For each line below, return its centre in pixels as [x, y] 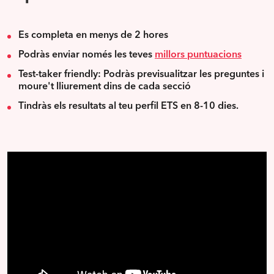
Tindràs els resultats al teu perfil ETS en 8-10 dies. [128, 106]
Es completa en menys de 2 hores [93, 35]
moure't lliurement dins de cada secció [105, 87]
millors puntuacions [198, 55]
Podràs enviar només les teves [87, 55]
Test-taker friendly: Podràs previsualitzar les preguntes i [141, 74]
